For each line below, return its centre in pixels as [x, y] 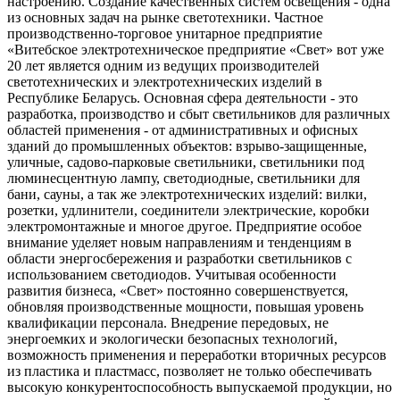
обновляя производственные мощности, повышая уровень [185, 306]
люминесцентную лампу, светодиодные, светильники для [183, 178]
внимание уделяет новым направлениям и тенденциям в [179, 242]
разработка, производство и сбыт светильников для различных [199, 113]
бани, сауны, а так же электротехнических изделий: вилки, [187, 194]
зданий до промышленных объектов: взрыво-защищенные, [187, 146]
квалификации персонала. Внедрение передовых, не [168, 322]
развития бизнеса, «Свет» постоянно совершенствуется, [178, 290]
